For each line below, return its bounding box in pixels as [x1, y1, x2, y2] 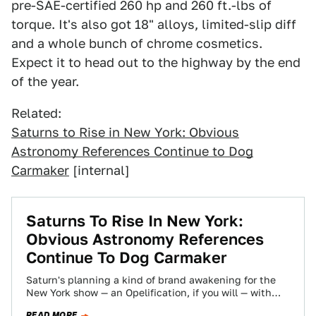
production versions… [26, 300, 130, 311]
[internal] [69, 163, 130, 178]
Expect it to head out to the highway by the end [11, 55, 300, 70]
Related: [11, 106, 61, 121]
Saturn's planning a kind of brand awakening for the [26, 274, 276, 286]
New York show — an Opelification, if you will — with [26, 287, 272, 298]
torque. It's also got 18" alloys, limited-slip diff [11, 17, 296, 32]
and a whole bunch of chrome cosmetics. [11, 36, 262, 51]
